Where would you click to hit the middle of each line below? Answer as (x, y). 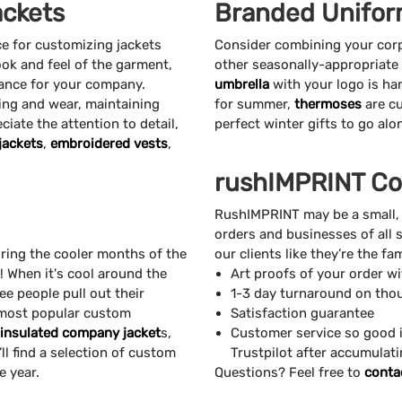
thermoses (328, 104)
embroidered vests (109, 143)
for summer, (254, 104)
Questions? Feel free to (289, 372)
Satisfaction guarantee (302, 313)
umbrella (242, 84)
